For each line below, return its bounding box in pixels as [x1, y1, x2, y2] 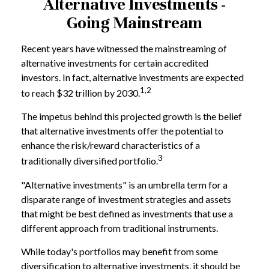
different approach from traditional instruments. [21, 222, 218, 234]
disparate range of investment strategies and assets [21, 193, 231, 205]
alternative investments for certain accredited [21, 57, 208, 68]
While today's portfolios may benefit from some [21, 245, 218, 257]
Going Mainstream [66, 13, 203, 33]
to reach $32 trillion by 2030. [21, 87, 140, 99]
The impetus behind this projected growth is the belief [21, 110, 242, 122]
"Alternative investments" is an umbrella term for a [21, 178, 228, 190]
